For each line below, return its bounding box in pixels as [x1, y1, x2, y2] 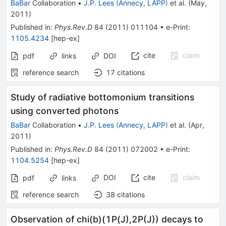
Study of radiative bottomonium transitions [11, 92, 194, 102]
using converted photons [11, 105, 119, 116]
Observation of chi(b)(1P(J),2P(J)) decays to [11, 214, 203, 224]
